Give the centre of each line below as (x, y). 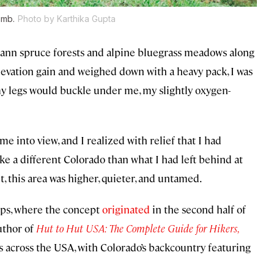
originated (126, 209)
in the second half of (198, 209)
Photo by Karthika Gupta (67, 19)
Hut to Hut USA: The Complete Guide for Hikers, (137, 228)
